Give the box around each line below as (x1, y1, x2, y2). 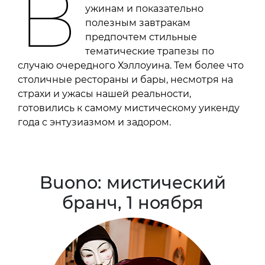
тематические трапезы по (85, 46, 215, 57)
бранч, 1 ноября (62, 192, 203, 214)
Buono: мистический (39, 172, 226, 193)
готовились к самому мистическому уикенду (18, 102, 240, 114)
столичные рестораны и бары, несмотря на (18, 74, 233, 86)
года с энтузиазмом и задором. (18, 117, 171, 128)
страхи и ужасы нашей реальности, (18, 88, 191, 100)
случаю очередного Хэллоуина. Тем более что (18, 60, 244, 72)
